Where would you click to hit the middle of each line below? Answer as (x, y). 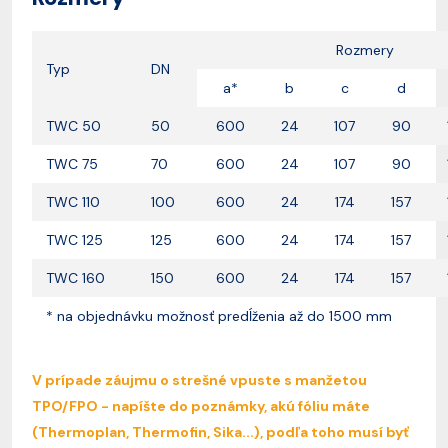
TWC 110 (75, 202)
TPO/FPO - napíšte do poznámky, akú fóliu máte (201, 406)
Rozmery (364, 50)
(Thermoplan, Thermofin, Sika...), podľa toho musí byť (220, 432)
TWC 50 (73, 126)
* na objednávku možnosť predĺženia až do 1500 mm (219, 316)
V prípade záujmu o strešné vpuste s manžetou (199, 380)
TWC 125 (76, 240)
